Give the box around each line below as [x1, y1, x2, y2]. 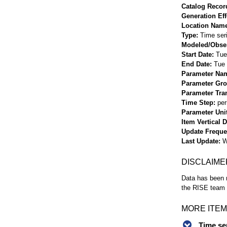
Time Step [181, 98, 213, 106]
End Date [181, 60, 210, 68]
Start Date [181, 50, 212, 58]
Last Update [181, 137, 218, 145]
